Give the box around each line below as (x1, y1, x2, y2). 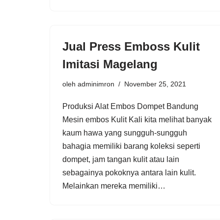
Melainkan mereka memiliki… (62, 181, 167, 190)
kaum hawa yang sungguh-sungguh (62, 128, 187, 137)
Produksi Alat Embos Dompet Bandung (62, 102, 198, 110)
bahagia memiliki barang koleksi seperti (62, 141, 200, 150)
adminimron (78, 80, 114, 88)
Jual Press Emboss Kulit (62, 39, 200, 53)
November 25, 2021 (124, 80, 186, 88)
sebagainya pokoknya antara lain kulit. (62, 168, 196, 177)
